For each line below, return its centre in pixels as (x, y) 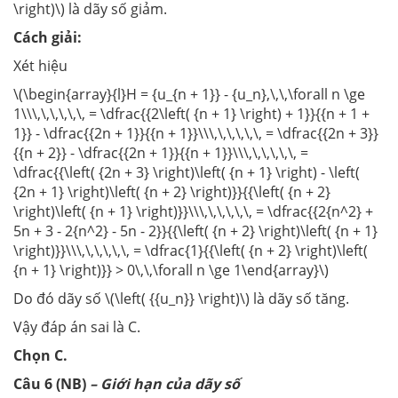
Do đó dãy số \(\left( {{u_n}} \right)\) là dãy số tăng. (181, 299)
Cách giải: (48, 38)
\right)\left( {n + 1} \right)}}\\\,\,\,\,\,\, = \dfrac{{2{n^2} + (193, 212)
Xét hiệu (40, 66)
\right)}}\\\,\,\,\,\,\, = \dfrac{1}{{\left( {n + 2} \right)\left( (191, 251)
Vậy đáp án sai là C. (77, 327)
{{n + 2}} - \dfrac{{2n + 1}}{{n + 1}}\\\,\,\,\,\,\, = (161, 153)
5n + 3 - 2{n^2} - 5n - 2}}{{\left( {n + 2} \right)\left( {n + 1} (195, 231)
